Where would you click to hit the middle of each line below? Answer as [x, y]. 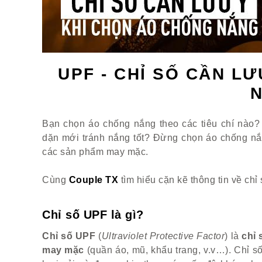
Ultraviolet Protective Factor [163, 236]
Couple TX [93, 180]
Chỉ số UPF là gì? [93, 215]
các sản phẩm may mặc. [96, 152]
